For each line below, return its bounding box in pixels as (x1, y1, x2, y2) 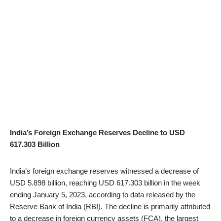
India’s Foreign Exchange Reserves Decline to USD (10, 128, 185, 137)
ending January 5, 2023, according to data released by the (10, 190, 195, 199)
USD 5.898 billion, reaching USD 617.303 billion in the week (10, 179, 200, 187)
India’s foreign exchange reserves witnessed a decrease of (10, 167, 199, 175)
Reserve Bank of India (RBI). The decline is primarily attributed (10, 202, 210, 211)
